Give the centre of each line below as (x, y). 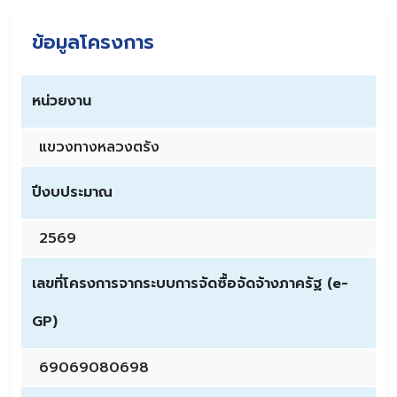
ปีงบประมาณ (72, 193)
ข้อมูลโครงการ (93, 43)
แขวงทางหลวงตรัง (99, 148)
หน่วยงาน (62, 101)
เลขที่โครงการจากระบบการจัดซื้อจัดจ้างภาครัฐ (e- (190, 284)
